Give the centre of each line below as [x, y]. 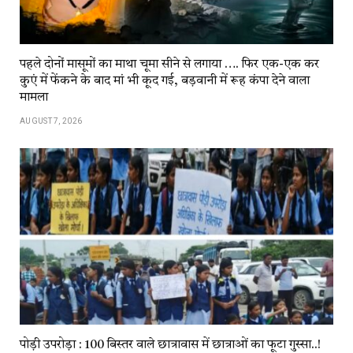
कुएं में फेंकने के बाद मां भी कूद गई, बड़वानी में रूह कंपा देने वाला [165, 81]
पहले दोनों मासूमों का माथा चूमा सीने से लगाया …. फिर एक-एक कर [169, 64]
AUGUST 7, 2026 [51, 121]
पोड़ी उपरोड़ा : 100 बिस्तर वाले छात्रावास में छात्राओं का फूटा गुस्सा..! [170, 345]
